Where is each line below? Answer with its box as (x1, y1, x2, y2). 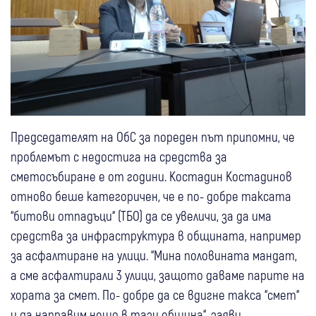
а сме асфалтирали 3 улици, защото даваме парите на (11, 267, 305, 284)
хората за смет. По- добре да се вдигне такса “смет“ (11, 286, 299, 303)
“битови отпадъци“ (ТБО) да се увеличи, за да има (11, 207, 272, 224)
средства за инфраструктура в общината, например (11, 227, 301, 244)
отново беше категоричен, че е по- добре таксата (11, 188, 291, 205)
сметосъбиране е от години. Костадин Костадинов (11, 168, 292, 185)
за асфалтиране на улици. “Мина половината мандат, (11, 247, 297, 264)
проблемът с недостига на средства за (11, 148, 227, 165)
